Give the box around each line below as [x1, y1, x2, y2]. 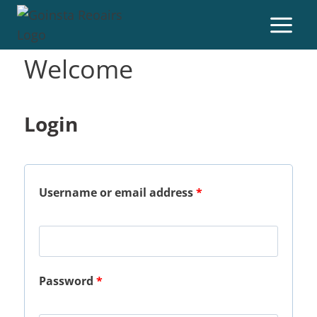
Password [39, 272, 96, 289]
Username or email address [39, 185, 196, 200]
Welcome [24, 52, 133, 86]
